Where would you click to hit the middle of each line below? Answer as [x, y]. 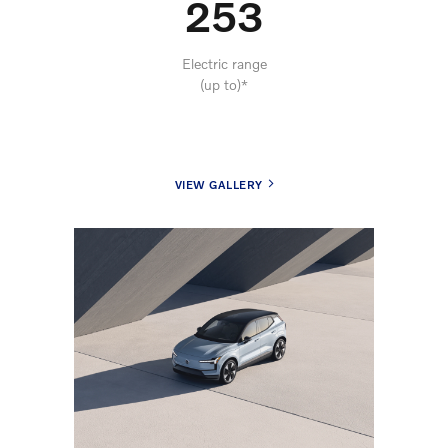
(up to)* [224, 84]
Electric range [224, 63]
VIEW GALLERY [218, 184]
